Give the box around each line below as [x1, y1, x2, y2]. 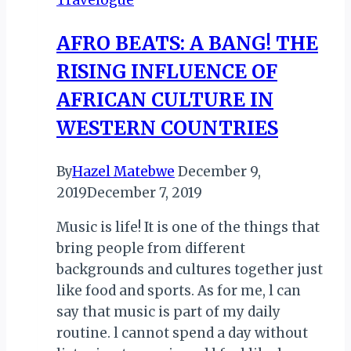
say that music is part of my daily [56, 302, 280, 320]
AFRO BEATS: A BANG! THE [56, 31, 318, 56]
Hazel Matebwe [72, 162, 175, 180]
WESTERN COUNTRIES [56, 115, 278, 140]
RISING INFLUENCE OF [56, 59, 277, 84]
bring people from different [56, 239, 245, 257]
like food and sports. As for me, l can [56, 281, 301, 299]
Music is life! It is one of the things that [56, 218, 320, 236]
